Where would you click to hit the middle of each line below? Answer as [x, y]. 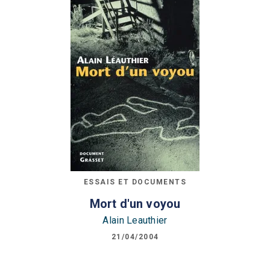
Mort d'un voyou [135, 203]
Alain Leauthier [135, 220]
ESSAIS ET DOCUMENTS [135, 182]
